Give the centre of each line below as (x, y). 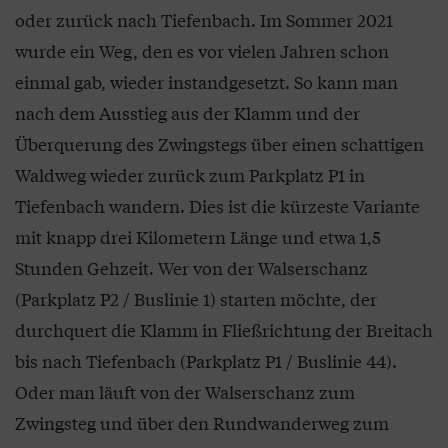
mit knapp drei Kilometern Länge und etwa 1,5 (198, 236)
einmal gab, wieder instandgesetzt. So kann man (206, 81)
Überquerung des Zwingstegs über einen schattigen (219, 143)
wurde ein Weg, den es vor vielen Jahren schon (202, 50)
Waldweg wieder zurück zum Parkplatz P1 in (190, 174)
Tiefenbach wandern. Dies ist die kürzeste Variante (217, 205)
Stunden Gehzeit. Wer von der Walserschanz (191, 267)
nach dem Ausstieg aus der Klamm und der (187, 112)
